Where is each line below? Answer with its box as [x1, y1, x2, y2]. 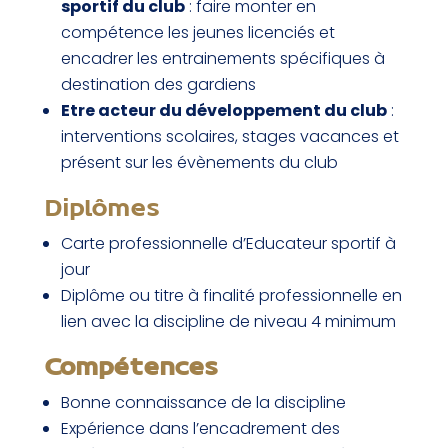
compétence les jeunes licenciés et [60, 20, 335, 44]
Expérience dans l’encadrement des [60, 416, 340, 440]
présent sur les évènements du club [60, 150, 338, 174]
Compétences [44, 356, 218, 380]
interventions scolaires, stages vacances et [60, 124, 399, 148]
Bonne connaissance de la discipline [60, 390, 346, 414]
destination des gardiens [60, 72, 256, 96]
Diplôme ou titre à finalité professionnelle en [60, 283, 402, 307]
